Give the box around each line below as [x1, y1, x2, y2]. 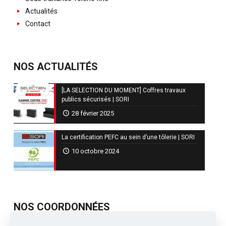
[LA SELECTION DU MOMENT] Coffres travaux [62, 87, 186, 94]
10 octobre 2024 [72, 147, 120, 155]
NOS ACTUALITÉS [14, 61, 98, 73]
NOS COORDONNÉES [14, 201, 110, 213]
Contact [23, 20, 50, 28]
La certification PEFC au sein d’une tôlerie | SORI [62, 134, 195, 141]
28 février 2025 [72, 109, 115, 118]
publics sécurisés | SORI [62, 96, 129, 103]
